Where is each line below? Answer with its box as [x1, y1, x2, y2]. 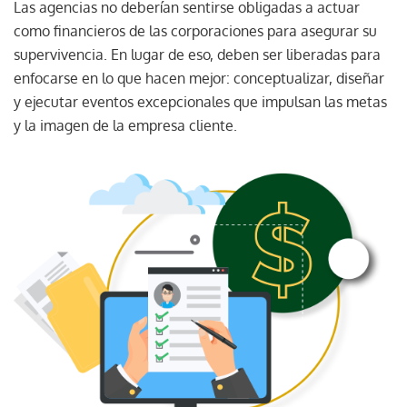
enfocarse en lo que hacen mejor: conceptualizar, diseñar [14, 68, 384, 87]
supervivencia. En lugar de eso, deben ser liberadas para [14, 45, 381, 64]
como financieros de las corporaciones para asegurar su [14, 21, 377, 40]
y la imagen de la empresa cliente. [14, 115, 241, 134]
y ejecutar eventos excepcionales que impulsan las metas [14, 92, 387, 111]
